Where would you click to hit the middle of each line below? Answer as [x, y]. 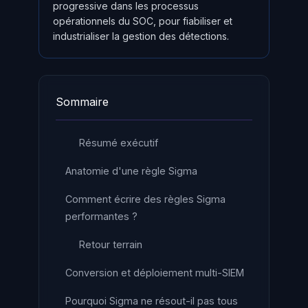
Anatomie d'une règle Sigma [131, 171]
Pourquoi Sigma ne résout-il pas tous [152, 301]
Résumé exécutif [119, 143]
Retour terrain [111, 244]
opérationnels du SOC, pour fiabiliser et [143, 21]
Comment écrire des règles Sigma [145, 199]
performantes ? [101, 216]
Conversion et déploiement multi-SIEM [155, 273]
